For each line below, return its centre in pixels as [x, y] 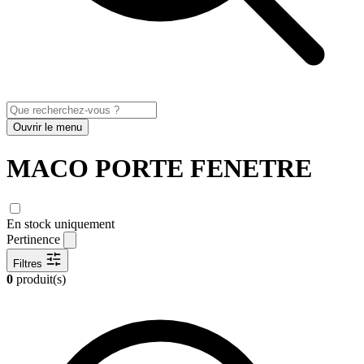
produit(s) [39, 279]
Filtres [28, 264]
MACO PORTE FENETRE [159, 168]
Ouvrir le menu [48, 128]
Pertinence [33, 240]
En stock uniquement [61, 224]
